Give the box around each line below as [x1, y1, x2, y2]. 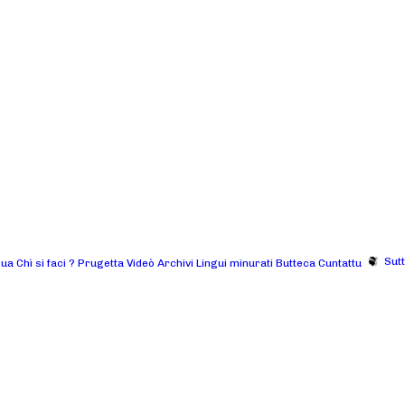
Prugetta [78, 256, 124, 269]
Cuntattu [318, 256, 362, 269]
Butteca [276, 256, 316, 269]
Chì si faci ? [16, 256, 75, 269]
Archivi [157, 256, 193, 269]
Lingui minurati [196, 256, 273, 269]
